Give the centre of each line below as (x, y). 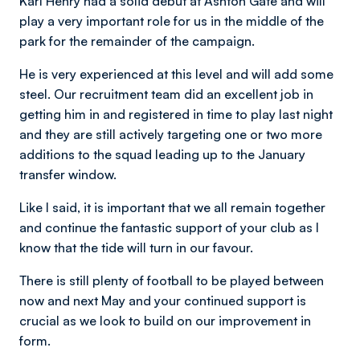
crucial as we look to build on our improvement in (165, 321)
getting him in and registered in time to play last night (176, 114)
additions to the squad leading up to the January (162, 154)
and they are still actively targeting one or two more (171, 134)
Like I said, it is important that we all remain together (172, 207)
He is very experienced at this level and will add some (176, 74)
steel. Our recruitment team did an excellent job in (166, 94)
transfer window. (68, 174)
